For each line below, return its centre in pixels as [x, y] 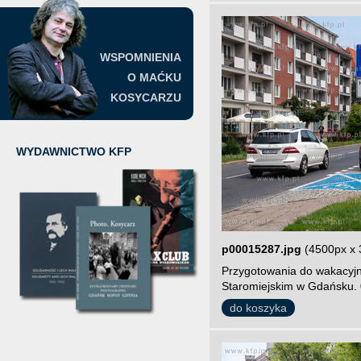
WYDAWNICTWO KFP [74, 151]
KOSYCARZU [146, 98]
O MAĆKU [154, 77]
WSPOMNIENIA [141, 57]
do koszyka [258, 308]
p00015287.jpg [261, 249]
